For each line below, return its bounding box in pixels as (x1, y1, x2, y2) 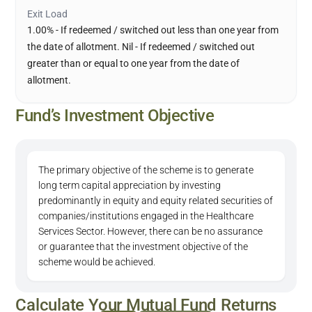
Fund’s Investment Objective (15, 106, 214, 125)
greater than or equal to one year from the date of (27, 58, 240, 69)
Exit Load (27, 8, 68, 19)
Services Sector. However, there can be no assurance (38, 226, 263, 237)
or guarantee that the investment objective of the (38, 241, 249, 252)
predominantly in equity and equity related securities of (38, 195, 274, 206)
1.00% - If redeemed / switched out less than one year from (27, 24, 279, 36)
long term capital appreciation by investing (38, 180, 221, 191)
